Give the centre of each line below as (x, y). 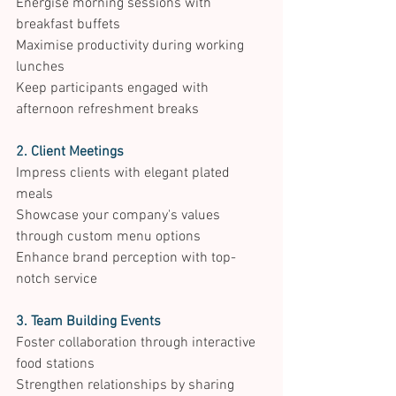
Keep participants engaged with (114, 89)
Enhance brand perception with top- (126, 259)
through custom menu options (110, 237)
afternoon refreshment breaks (109, 110)
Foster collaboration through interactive (137, 343)
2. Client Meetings (70, 152)
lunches (42, 68)
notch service (58, 280)
